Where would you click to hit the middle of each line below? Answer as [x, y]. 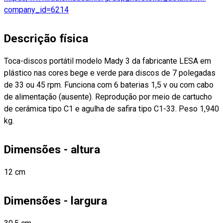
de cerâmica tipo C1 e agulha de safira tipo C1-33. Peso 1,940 [111, 109]
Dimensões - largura [56, 201]
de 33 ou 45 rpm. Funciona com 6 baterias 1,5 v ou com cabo [109, 85]
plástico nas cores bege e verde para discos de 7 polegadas [110, 73]
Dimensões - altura [52, 150]
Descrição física [46, 38]
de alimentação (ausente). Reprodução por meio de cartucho [108, 97]
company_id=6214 [36, 9]
